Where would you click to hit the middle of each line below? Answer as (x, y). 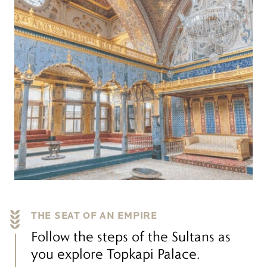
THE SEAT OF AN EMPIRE (94, 216)
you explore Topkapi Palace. (116, 254)
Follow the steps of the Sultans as (131, 236)
